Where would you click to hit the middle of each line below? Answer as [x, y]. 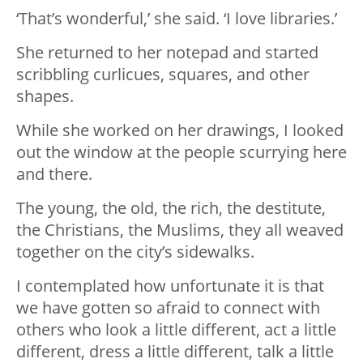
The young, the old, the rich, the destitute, [171, 208]
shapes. [45, 96]
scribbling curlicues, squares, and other [163, 75]
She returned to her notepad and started [167, 53]
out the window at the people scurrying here [181, 152]
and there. [54, 174]
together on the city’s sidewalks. [135, 252]
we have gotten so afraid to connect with [168, 308]
